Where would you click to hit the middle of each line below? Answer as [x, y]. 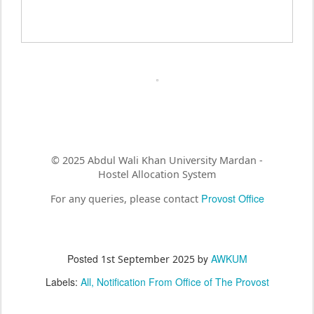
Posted [84, 259]
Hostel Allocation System [157, 174]
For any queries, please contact [125, 198]
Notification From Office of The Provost [183, 282]
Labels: [63, 282]
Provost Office [232, 198]
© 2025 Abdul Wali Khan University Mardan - [157, 160]
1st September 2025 [148, 259]
